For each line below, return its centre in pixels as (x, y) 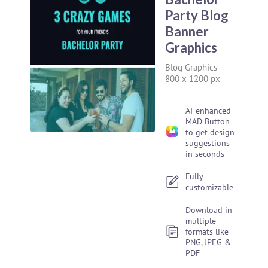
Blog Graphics (191, 67)
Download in (209, 210)
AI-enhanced (208, 111)
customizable (210, 187)
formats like (207, 232)
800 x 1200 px (193, 79)
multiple (201, 221)
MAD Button (208, 121)
